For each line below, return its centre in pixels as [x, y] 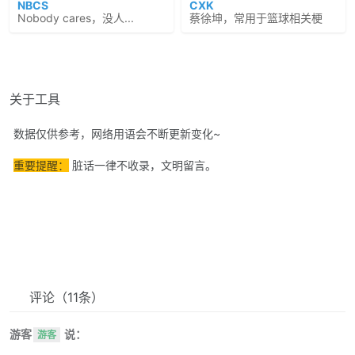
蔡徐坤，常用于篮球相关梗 [256, 18]
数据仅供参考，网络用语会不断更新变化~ [117, 134]
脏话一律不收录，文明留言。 [143, 165]
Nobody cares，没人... [76, 18]
